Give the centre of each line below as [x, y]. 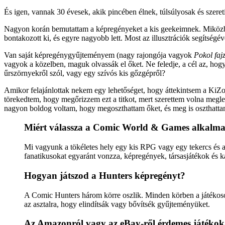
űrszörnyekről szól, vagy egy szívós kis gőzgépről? [85, 73]
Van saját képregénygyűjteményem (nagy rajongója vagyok [99, 55]
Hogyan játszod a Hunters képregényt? [105, 175]
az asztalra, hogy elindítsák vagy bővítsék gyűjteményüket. [117, 204]
